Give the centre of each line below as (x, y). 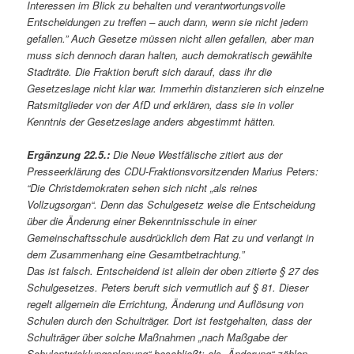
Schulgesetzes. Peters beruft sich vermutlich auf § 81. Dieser (168, 288)
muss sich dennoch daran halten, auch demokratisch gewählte (170, 55)
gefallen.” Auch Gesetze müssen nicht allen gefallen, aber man (171, 39)
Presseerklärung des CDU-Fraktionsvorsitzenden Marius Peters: (173, 171)
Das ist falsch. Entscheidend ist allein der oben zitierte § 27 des (173, 271)
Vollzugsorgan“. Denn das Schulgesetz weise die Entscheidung (171, 205)
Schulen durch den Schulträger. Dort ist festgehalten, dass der (169, 321)
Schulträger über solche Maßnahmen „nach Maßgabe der (157, 337)
